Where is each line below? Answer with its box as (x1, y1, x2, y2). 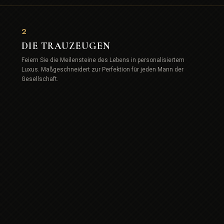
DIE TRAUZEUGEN (21, 39, 110, 51)
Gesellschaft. (21, 75, 59, 82)
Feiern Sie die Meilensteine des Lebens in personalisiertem (21, 56, 185, 63)
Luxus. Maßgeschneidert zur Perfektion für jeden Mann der (21, 65, 184, 73)
